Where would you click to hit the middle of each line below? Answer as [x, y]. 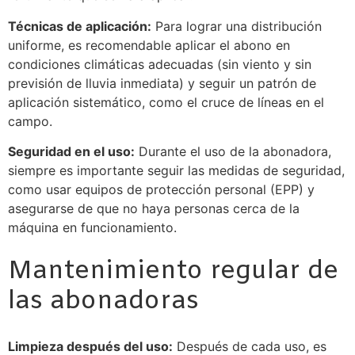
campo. [30, 121]
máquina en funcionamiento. [92, 228]
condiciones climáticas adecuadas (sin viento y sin [160, 64]
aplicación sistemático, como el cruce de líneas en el [166, 102]
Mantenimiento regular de [173, 272]
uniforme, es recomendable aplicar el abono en [149, 45]
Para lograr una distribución [237, 26]
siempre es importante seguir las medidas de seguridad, [176, 171]
